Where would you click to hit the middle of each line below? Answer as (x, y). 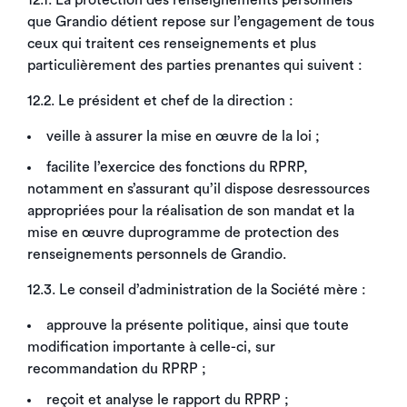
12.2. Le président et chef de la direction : (160, 101)
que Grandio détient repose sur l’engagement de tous (201, 22)
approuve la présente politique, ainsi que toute (198, 325)
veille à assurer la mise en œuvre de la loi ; (183, 136)
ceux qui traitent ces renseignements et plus (172, 44)
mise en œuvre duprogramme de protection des (183, 233)
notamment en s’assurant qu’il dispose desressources (199, 189)
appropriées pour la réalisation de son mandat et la (191, 211)
